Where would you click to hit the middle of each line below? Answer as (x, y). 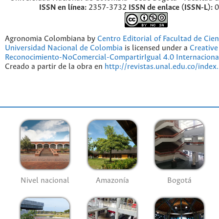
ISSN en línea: (63, 8)
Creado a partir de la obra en (55, 67)
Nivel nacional (45, 180)
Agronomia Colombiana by (51, 39)
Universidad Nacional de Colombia (64, 48)
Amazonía (112, 180)
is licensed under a (156, 48)
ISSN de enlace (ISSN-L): (171, 8)
